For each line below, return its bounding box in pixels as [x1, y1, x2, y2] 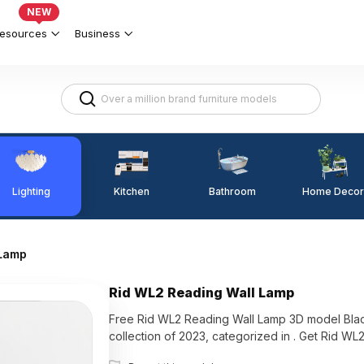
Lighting [11, 184, 50, 197]
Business [75, 26, 120, 40]
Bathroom [209, 185, 256, 197]
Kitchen [114, 184, 149, 197]
